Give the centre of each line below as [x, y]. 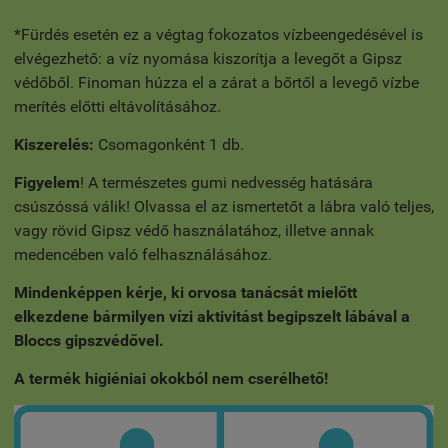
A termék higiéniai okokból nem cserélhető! [171, 379]
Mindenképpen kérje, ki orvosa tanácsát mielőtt [185, 293]
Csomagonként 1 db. [171, 145]
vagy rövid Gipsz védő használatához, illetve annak [194, 231]
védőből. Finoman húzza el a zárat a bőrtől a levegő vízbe [216, 83]
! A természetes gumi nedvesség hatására [226, 183]
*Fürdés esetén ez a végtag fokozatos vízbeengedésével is [218, 35]
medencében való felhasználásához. [143, 255]
